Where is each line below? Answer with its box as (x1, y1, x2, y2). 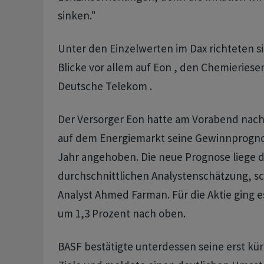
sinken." (57, 8, 96, 22)
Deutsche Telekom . (57, 79, 152, 93)
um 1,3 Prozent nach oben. (57, 206, 186, 220)
